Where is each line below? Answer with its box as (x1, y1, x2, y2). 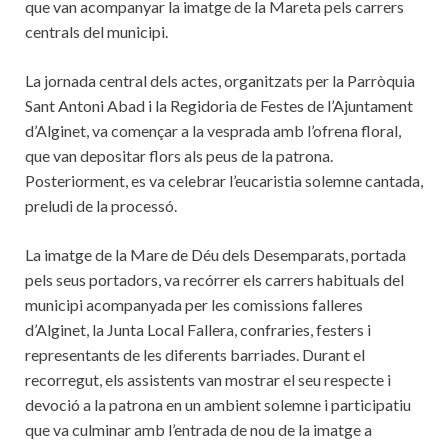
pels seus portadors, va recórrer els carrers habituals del (25, 269, 404, 289)
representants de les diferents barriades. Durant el (25, 344, 365, 364)
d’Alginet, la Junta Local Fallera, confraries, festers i (25, 319, 371, 339)
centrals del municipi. (25, 21, 168, 41)
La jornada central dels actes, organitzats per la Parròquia (25, 70, 415, 90)
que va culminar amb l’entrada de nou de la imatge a (25, 419, 372, 439)
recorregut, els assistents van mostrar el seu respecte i (25, 369, 391, 389)
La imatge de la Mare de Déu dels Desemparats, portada (25, 244, 406, 264)
